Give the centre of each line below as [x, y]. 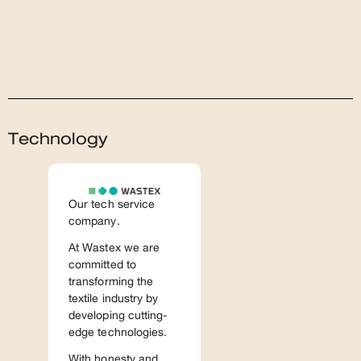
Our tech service [112, 205]
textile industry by [114, 299]
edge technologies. [118, 333]
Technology [58, 139]
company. [94, 222]
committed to [102, 265]
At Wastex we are [114, 248]
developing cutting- [118, 316]
